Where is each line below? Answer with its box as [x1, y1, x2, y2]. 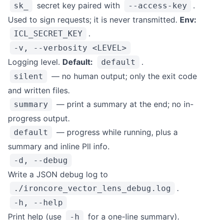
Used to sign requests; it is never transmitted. [8, 15, 180, 25]
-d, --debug [14, 156, 68, 165]
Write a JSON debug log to [8, 169, 108, 179]
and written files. [8, 85, 70, 95]
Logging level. [8, 57, 62, 67]
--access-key [128, 1, 187, 10]
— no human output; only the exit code [49, 71, 197, 81]
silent [14, 72, 43, 81]
